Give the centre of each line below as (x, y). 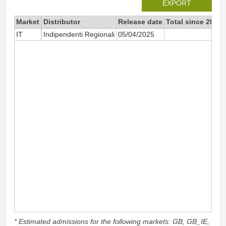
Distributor (62, 22)
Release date (140, 22)
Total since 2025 (194, 22)
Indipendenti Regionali (79, 34)
